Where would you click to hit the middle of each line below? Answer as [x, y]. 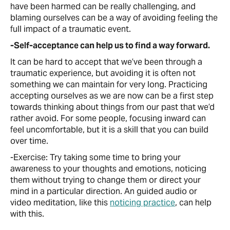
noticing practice [142, 203]
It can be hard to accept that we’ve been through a [106, 62]
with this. [27, 214]
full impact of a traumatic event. [71, 29]
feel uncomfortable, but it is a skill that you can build [109, 130]
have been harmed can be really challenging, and [103, 6]
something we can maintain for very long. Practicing [109, 84]
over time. [29, 141]
